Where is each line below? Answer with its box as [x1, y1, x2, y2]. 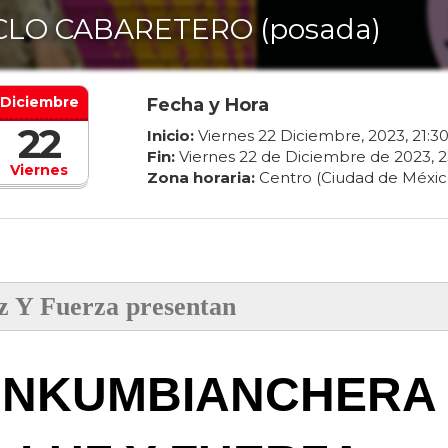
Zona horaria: [146, 168, 255, 188]
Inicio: [146, 126, 194, 146]
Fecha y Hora [146, 94, 269, 117]
